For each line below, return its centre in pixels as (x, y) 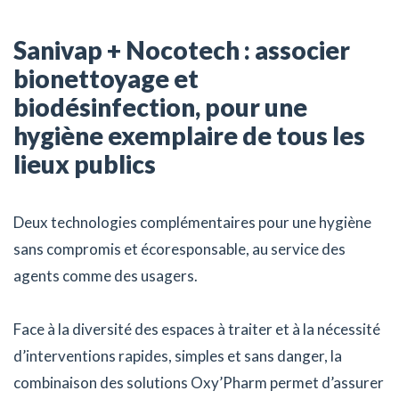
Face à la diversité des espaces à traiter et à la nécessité (197, 330)
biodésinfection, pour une (160, 107)
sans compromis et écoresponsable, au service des (179, 249)
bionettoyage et (106, 79)
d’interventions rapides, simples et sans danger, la (178, 356)
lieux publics (85, 164)
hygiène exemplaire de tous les (189, 136)
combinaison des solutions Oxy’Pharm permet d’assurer (199, 383)
